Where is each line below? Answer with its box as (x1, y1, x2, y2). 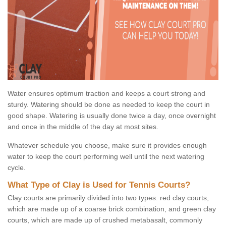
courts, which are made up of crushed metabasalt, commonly (8, 216, 202, 224)
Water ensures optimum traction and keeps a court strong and (8, 89, 205, 98)
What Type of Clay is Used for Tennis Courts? (8, 180, 190, 190)
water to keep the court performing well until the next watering (8, 152, 204, 161)
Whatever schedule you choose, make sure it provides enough (8, 141, 207, 150)
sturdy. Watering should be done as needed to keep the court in (8, 100, 210, 109)
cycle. (8, 163, 26, 172)
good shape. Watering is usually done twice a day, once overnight (8, 111, 216, 120)
